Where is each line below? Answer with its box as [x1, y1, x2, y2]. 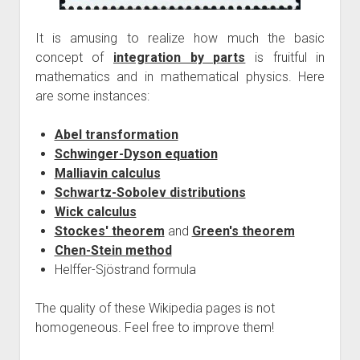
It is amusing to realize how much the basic [35, 31, 325, 46]
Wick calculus [54, 204, 137, 219]
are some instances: [35, 88, 149, 104]
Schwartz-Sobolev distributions [54, 185, 246, 200]
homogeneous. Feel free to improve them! [35, 320, 274, 335]
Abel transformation [54, 127, 178, 142]
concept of [35, 50, 113, 65]
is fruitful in [245, 50, 325, 65]
